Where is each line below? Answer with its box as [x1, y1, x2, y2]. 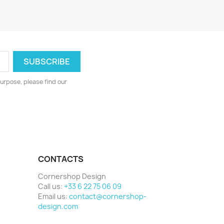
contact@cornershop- [69, 191, 146, 201]
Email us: [38, 191, 69, 201]
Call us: [38, 181, 64, 191]
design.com [38, 201, 78, 211]
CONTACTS [38, 153, 83, 164]
